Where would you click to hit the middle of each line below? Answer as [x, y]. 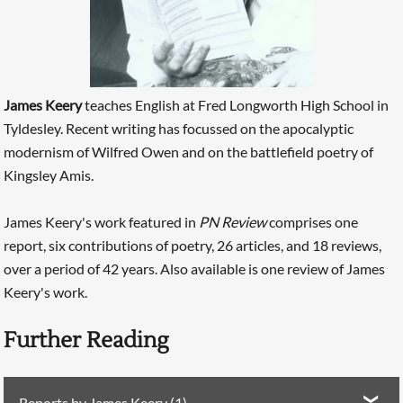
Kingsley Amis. [49, 175]
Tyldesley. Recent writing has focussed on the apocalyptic [179, 129]
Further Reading [87, 340]
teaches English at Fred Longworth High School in [236, 105]
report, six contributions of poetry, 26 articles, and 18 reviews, [193, 246]
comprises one [313, 222]
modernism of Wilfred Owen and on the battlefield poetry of [189, 152]
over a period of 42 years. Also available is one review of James [195, 269]
